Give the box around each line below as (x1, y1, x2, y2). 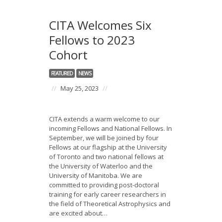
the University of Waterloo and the (49, 162, 153, 170)
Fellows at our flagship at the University (49, 143, 167, 152)
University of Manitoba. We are (49, 171, 142, 180)
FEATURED (51, 70, 73, 77)
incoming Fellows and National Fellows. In (49, 124, 172, 133)
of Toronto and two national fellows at (49, 152, 164, 161)
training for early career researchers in (49, 190, 166, 199)
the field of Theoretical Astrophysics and (49, 199, 170, 208)
